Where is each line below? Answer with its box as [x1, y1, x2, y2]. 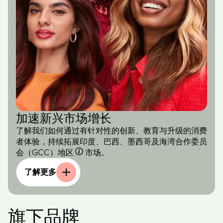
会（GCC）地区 [16, 147, 74, 157]
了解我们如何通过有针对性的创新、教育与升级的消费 [16, 125, 207, 135]
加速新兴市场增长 [16, 112, 111, 124]
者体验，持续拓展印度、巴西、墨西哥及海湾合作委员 [16, 136, 207, 146]
